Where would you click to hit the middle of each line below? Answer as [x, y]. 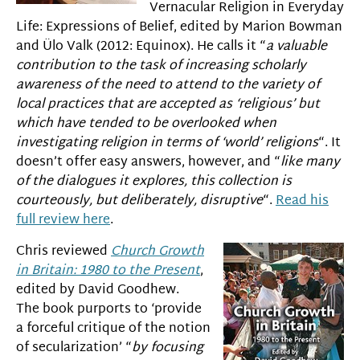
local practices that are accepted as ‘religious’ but [168, 105]
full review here [63, 221]
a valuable [297, 47]
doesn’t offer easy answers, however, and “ [148, 163]
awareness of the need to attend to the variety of [168, 86]
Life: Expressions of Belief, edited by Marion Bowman [179, 28]
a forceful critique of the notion [113, 329]
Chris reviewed [63, 252]
